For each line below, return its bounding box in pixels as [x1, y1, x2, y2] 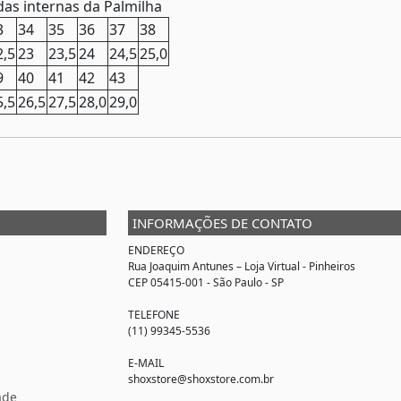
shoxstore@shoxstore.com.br [128, 371, 274, 387]
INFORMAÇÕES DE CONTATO [132, 213, 312, 232]
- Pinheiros [300, 258, 355, 274]
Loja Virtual [244, 258, 300, 274]
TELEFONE [128, 306, 180, 322]
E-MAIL [128, 354, 164, 371]
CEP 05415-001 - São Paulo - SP [128, 274, 284, 290]
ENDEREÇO [128, 242, 184, 258]
